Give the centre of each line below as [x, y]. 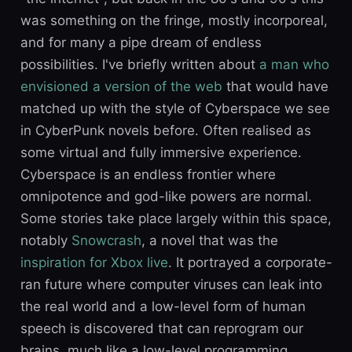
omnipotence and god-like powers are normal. [166, 196]
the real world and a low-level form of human [163, 306]
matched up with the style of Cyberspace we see [175, 108]
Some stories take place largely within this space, [176, 218]
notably [46, 240]
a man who [294, 64]
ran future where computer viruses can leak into [171, 284]
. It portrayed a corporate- [250, 262]
